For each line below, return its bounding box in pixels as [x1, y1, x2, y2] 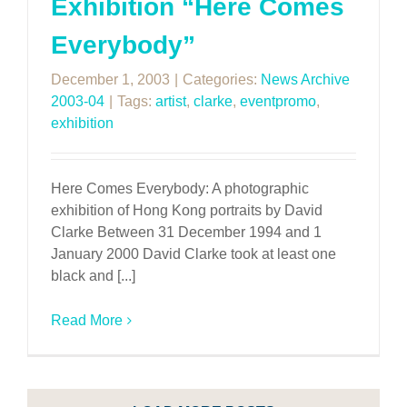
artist [155, 94, 186, 109]
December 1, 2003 [51, 72, 170, 87]
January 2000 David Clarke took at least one [51, 246, 336, 262]
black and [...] [51, 268, 135, 283]
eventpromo [240, 94, 316, 109]
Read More [51, 313, 123, 328]
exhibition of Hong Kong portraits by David [51, 203, 323, 218]
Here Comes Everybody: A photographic [51, 181, 309, 196]
